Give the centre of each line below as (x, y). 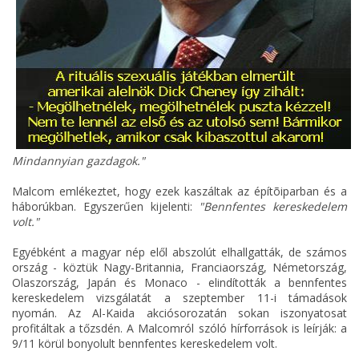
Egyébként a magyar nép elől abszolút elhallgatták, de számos (179, 252)
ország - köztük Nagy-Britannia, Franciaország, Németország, (179, 268)
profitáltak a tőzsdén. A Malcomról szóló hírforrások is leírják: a (179, 329)
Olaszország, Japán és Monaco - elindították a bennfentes (179, 283)
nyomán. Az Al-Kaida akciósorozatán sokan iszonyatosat (179, 313)
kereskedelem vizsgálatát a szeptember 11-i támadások (179, 298)
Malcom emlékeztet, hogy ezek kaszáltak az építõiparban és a (179, 192)
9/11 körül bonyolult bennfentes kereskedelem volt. (145, 344)
